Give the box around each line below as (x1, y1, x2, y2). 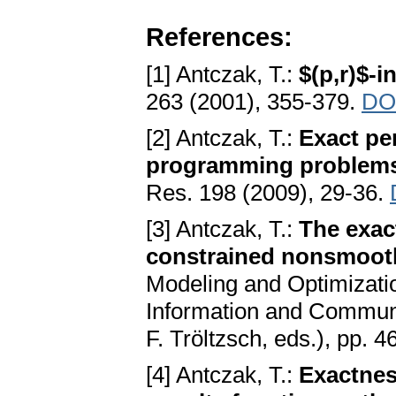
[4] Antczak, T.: (146, 362, 299, 389)
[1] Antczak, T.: (146, 61, 299, 88)
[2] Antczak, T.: (146, 125, 299, 152)
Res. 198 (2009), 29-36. (146, 179, 390, 207)
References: (146, 22, 293, 52)
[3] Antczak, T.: (146, 216, 299, 243)
